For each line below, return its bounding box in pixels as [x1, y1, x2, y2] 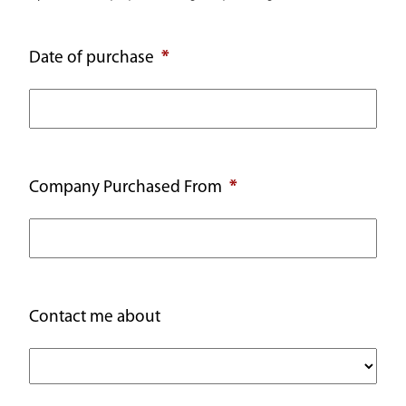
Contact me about [29, 308, 160, 326]
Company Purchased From [29, 179, 226, 197]
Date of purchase [29, 49, 158, 67]
